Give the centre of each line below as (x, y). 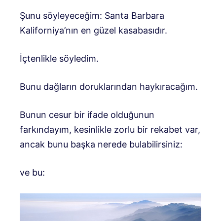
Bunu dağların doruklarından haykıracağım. (109, 87)
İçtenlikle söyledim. (59, 58)
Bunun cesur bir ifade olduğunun (87, 115)
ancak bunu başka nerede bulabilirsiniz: (101, 144)
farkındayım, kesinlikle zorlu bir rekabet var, (110, 129)
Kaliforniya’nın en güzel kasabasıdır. (93, 30)
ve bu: (32, 172)
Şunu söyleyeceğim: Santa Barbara (92, 16)
